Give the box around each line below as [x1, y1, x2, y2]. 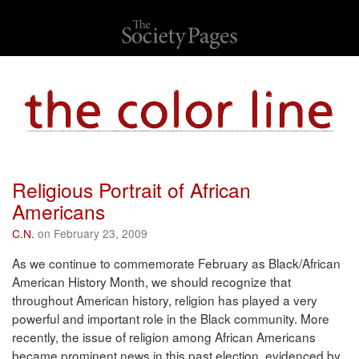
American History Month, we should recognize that [12, 272, 291, 291]
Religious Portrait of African [12, 175, 251, 204]
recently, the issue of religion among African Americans [12, 328, 316, 346]
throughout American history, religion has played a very [12, 291, 317, 309]
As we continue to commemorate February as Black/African [12, 254, 341, 272]
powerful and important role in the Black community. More [12, 309, 329, 328]
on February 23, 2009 [34, 225, 147, 242]
